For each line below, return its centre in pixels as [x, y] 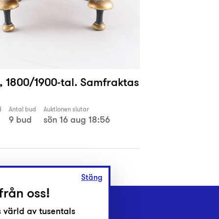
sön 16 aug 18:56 [77, 120]
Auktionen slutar [66, 109]
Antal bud [22, 109]
